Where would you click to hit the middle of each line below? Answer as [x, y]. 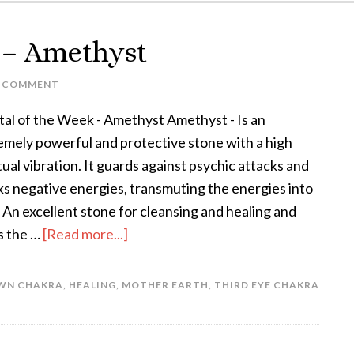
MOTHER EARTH [165, 285]
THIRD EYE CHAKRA [267, 285]
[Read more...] [85, 234]
